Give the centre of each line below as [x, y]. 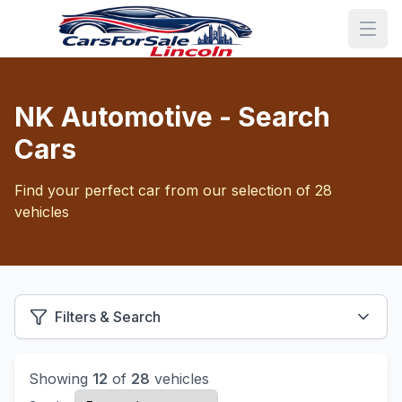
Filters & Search [108, 317]
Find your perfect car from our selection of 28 [173, 190]
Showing [61, 379]
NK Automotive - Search [172, 117]
